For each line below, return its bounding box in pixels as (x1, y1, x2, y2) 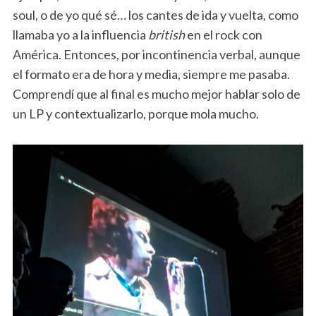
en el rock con (184, 27, 262, 43)
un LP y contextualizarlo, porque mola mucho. (12, 106, 259, 122)
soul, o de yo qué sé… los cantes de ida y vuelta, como (12, 7, 298, 23)
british (147, 27, 185, 43)
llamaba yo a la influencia (12, 27, 148, 43)
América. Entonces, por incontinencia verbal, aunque (12, 47, 300, 63)
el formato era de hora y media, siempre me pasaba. (12, 66, 290, 83)
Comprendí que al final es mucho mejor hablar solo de (12, 86, 300, 102)
